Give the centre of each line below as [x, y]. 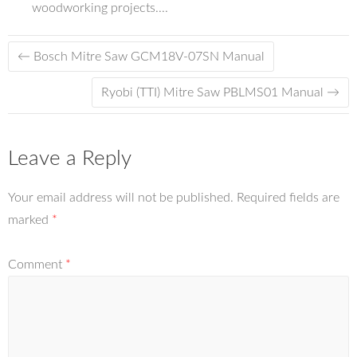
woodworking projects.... [100, 8]
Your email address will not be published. [121, 198]
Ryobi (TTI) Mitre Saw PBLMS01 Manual [214, 92]
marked [30, 220]
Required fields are [288, 198]
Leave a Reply [70, 159]
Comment [37, 265]
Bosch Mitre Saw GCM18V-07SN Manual [147, 57]
